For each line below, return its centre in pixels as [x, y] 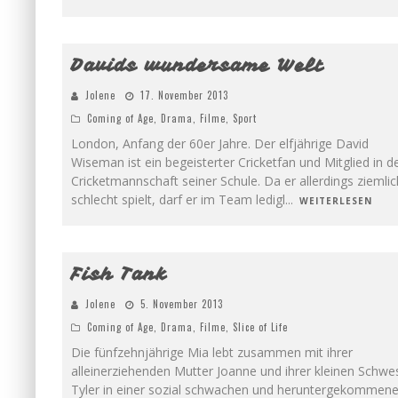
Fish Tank [119, 274]
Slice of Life [260, 327]
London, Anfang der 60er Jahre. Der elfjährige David [220, 143]
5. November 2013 [182, 304]
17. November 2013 [184, 95]
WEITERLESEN [336, 201]
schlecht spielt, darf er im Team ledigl [178, 199]
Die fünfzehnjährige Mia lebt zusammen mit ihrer [212, 352]
